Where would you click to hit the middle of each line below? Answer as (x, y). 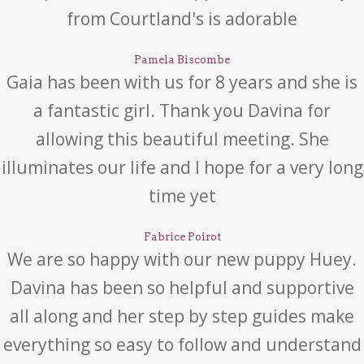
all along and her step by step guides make (182, 316)
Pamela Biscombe (182, 60)
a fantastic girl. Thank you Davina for (182, 110)
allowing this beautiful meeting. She (182, 139)
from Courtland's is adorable (182, 19)
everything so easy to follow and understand (182, 344)
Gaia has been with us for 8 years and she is (182, 82)
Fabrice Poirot (182, 237)
